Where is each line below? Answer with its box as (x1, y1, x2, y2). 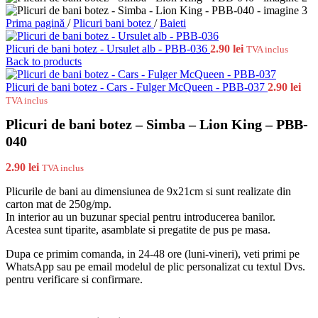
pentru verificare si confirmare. (6, 273, 143, 286)
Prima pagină (6, 17, 67, 29)
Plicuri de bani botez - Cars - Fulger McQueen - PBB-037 (6, 81, 268, 93)
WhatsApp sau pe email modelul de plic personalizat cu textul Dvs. (6, 261, 305, 273)
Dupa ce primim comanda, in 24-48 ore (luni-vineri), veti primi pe (6, 248, 300, 261)
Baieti (160, 17, 186, 29)
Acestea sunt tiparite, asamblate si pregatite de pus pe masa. (6, 224, 270, 236)
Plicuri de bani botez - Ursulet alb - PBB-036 (6, 43, 210, 55)
